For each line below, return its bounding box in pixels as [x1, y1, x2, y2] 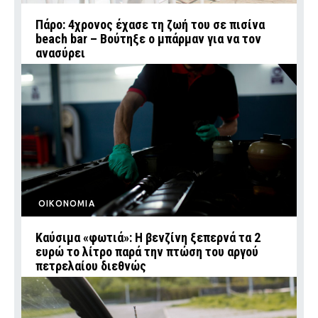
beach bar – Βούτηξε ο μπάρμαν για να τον [35, 31, 261, 46]
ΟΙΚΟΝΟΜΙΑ [38, 199, 95, 208]
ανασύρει [35, 45, 85, 60]
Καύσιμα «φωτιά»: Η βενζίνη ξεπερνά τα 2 [35, 230, 261, 245]
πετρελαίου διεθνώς [35, 258, 146, 273]
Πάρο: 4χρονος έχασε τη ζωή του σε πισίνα [35, 17, 265, 32]
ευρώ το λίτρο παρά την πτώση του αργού [35, 244, 258, 259]
